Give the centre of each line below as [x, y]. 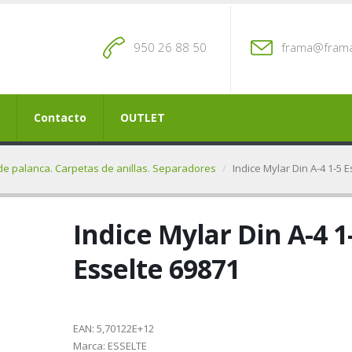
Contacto [60, 117]
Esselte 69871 [156, 269]
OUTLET [143, 117]
